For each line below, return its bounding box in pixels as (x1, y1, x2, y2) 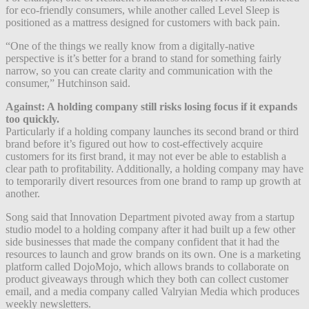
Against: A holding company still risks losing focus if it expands (6, 100, 297, 112)
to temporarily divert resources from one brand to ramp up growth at (6, 175, 301, 187)
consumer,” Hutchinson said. (6, 77, 130, 89)
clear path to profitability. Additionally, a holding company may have (6, 162, 303, 175)
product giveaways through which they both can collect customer (6, 272, 288, 285)
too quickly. (6, 112, 59, 125)
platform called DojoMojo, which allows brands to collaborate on (6, 260, 289, 272)
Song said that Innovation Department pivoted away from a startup (6, 210, 295, 223)
